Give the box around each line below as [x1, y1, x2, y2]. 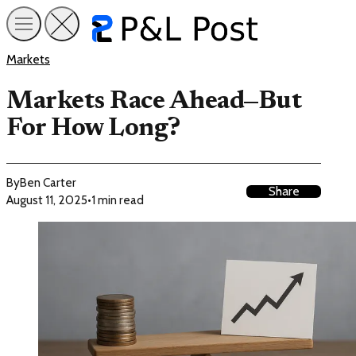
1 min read [91, 192, 144, 207]
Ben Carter [20, 174, 76, 190]
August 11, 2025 [6, 192, 87, 207]
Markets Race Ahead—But [6, 88, 303, 114]
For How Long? [6, 115, 180, 141]
